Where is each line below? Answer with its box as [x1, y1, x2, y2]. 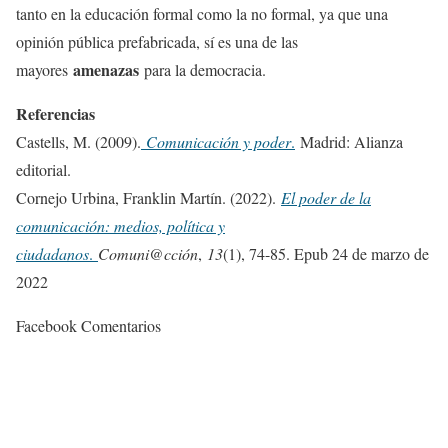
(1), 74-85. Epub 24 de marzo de [223, 242, 429, 264]
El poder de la [281, 186, 371, 208]
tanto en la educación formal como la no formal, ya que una [16, 2, 388, 24]
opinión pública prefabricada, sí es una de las [16, 30, 298, 52]
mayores [16, 58, 73, 80]
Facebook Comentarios [16, 314, 161, 336]
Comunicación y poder [146, 130, 291, 152]
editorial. [16, 158, 71, 180]
